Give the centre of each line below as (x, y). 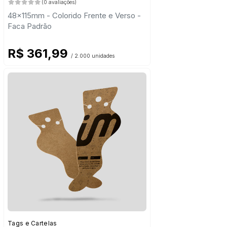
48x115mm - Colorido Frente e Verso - (74, 16)
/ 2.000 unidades (93, 56)
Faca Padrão (30, 26)
